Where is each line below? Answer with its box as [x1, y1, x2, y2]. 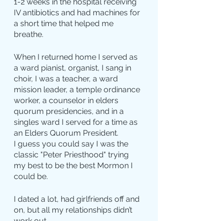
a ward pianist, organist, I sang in [14, 63, 133, 73]
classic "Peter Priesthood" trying [14, 150, 131, 160]
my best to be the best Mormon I [14, 161, 135, 171]
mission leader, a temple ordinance [14, 85, 142, 95]
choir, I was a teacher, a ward [14, 74, 120, 84]
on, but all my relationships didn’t [14, 205, 134, 215]
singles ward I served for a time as [14, 117, 140, 127]
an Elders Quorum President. [14, 128, 118, 138]
